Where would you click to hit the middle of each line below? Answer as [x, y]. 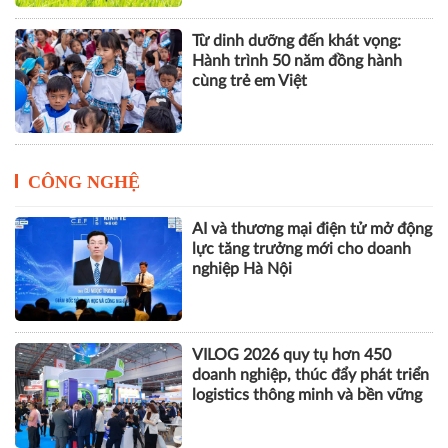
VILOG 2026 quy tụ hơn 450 [292, 355]
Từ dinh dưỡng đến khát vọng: [297, 40]
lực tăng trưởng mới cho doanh [302, 248]
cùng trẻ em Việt [250, 80]
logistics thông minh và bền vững [307, 395]
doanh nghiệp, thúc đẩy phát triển [311, 375]
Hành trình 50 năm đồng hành [297, 60]
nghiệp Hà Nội [242, 268]
